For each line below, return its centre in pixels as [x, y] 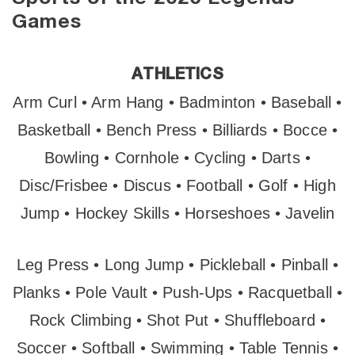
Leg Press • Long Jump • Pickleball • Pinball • [177, 265]
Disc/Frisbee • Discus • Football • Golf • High [177, 185]
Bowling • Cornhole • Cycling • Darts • [177, 158]
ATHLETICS [177, 74]
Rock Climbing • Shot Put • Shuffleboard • [177, 320]
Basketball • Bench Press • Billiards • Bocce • [177, 130]
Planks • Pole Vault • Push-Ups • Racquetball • [177, 292]
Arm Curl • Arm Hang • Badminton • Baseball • [177, 102]
